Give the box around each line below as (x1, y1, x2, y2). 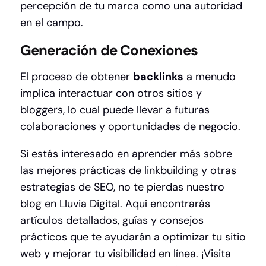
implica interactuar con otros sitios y (20, 86, 202, 101)
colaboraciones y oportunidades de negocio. (20, 119, 240, 134)
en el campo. (20, 15, 83, 30)
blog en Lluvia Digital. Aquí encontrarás (20, 197, 210, 211)
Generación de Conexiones (20, 41, 198, 60)
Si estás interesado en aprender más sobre (20, 147, 232, 161)
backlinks (133, 69, 183, 84)
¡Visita (201, 246, 231, 261)
